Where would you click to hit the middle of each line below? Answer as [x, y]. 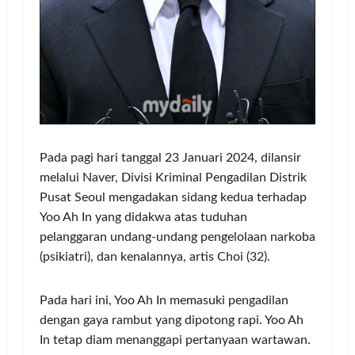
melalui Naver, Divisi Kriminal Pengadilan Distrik [173, 178]
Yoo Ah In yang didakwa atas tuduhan [143, 218]
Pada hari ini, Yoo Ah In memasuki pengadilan [164, 301]
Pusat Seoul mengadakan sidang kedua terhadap [173, 198]
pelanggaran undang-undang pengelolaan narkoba [177, 237]
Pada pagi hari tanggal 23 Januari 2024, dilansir [170, 158]
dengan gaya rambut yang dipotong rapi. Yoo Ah [172, 321]
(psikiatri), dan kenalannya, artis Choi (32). [155, 257]
